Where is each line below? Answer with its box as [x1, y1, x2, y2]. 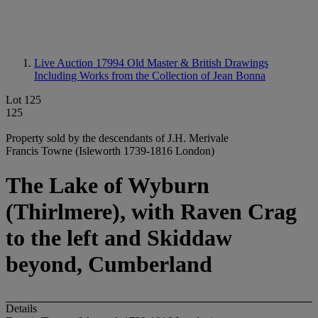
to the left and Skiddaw [6, 225, 232, 251]
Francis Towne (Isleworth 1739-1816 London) [6, 145, 214, 157]
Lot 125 [6, 94, 41, 106]
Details [6, 302, 37, 314]
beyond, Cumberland [6, 251, 212, 278]
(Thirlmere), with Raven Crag [6, 199, 297, 225]
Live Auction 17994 [34, 57, 127, 69]
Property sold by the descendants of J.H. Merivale [6, 132, 229, 144]
